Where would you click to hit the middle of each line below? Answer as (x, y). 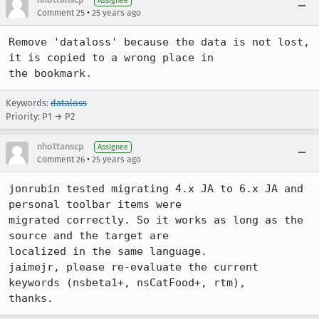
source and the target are (92, 236)
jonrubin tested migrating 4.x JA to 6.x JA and (156, 189)
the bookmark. (50, 73)
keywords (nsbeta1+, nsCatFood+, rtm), (130, 283)
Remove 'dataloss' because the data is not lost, (159, 42)
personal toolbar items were (98, 204)
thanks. (31, 298)
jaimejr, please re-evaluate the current (134, 267)
